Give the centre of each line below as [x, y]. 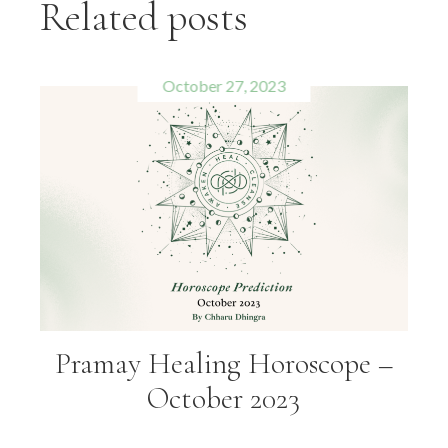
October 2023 [224, 399]
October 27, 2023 [224, 86]
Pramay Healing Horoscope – [223, 364]
